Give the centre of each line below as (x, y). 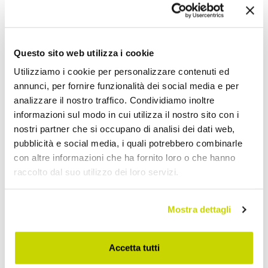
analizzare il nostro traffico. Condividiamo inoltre (114, 100)
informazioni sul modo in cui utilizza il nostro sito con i (126, 114)
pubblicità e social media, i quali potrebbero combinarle (128, 143)
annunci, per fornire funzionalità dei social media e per (126, 86)
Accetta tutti (134, 247)
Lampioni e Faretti (140, 63)
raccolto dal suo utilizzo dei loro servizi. (96, 172)
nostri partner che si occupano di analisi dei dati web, (124, 129)
